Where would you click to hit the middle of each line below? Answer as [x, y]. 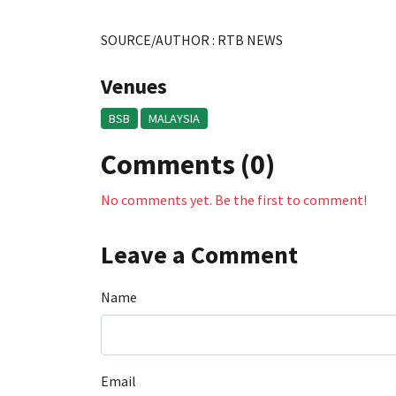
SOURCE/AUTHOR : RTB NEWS [192, 40]
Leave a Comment [199, 255]
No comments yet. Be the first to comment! [234, 200]
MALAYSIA [175, 118]
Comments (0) [188, 164]
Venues [134, 86]
